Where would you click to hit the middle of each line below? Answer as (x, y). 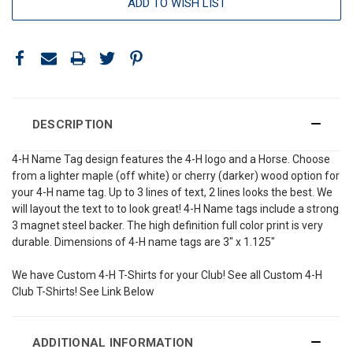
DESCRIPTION (72, 124)
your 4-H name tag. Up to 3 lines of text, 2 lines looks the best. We (172, 192)
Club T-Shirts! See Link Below (83, 291)
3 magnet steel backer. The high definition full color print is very (167, 225)
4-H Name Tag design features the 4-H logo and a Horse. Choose (171, 159)
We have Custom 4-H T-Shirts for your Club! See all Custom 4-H (167, 275)
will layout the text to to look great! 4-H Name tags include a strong (175, 208)
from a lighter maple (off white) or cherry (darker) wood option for (176, 175)
